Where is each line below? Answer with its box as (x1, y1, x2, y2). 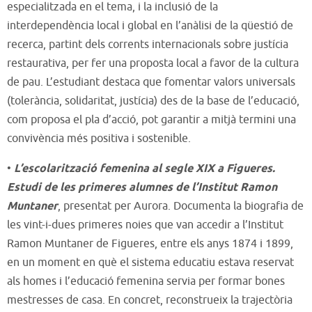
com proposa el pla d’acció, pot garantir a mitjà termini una (7, 112, 296, 127)
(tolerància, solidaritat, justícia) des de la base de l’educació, (7, 93, 299, 108)
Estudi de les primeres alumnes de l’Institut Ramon (7, 180, 277, 195)
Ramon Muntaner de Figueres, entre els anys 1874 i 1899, (7, 236, 293, 251)
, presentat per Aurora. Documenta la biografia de (58, 198, 304, 213)
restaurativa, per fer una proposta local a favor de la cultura (7, 56, 299, 70)
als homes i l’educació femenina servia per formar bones (7, 274, 285, 288)
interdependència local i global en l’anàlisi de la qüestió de (7, 18, 293, 33)
